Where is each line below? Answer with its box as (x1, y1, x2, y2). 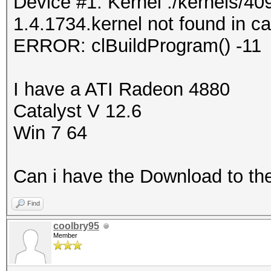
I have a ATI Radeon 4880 (13, 79, 230, 100)
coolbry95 (53, 221, 99, 231)
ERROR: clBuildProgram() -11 (13, 35, 261, 56)
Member (53, 232, 77, 239)
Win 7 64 (13, 122, 87, 143)
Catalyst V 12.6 (13, 100, 142, 122)
